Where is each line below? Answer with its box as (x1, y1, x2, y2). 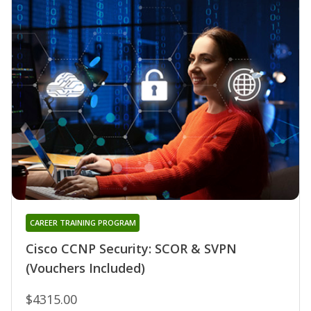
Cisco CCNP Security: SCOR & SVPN (26, 240, 237, 258)
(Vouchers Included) (26, 260, 145, 277)
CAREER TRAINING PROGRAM (29, 217, 136, 228)
